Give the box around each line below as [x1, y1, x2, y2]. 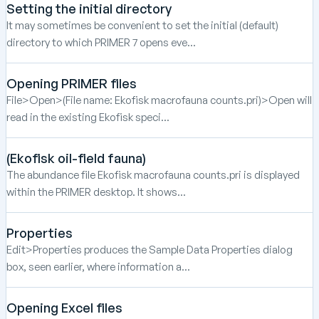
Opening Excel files [6, 299, 122, 315]
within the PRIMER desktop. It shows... [6, 184, 186, 199]
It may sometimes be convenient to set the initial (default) [6, 18, 278, 32]
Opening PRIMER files [6, 75, 137, 91]
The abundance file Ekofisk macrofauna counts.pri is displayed [6, 167, 300, 182]
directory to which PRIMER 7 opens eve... [6, 35, 196, 49]
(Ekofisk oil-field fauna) [6, 150, 146, 166]
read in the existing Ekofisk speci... [6, 110, 169, 124]
